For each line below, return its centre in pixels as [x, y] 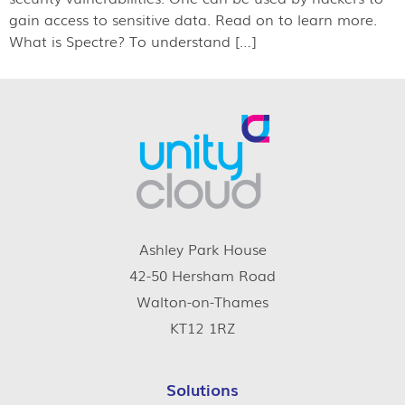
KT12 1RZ [202, 328]
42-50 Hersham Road [202, 275]
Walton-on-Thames [202, 301]
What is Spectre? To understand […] [132, 41]
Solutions [202, 388]
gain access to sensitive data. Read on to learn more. [193, 19]
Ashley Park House [202, 249]
